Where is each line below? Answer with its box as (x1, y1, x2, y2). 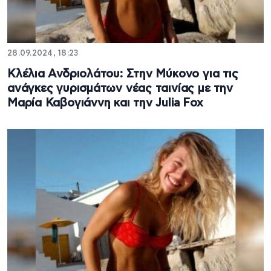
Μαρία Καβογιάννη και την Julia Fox (7, 97, 203, 109)
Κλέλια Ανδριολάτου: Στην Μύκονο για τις (7, 68, 238, 80)
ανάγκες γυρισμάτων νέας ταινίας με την (7, 83, 233, 94)
